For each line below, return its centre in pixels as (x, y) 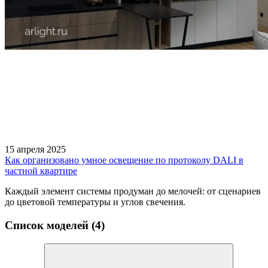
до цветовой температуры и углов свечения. (95, 202)
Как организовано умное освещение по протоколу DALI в (124, 160)
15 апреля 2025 (35, 150)
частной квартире (41, 171)
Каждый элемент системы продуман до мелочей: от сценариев (133, 191)
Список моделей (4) (55, 226)
